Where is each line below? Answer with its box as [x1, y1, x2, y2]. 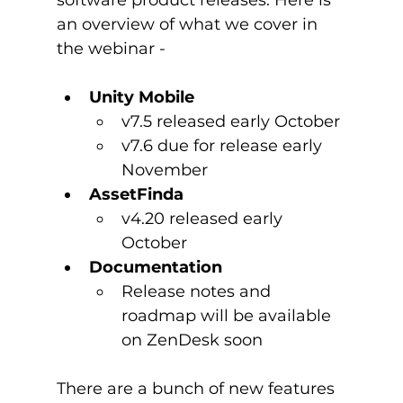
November [121, 159, 208, 180]
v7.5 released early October [121, 111, 340, 131]
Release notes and [121, 281, 275, 301]
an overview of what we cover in [56, 13, 322, 34]
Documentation [88, 256, 222, 277]
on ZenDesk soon [121, 329, 263, 350]
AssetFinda [88, 184, 184, 204]
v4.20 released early [121, 208, 287, 228]
